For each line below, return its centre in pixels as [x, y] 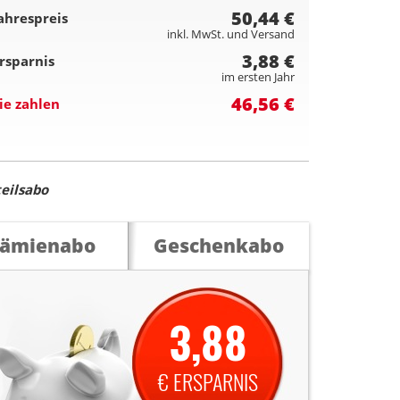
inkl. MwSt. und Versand [231, 34]
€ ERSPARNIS [208, 382]
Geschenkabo [218, 246]
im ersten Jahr [258, 77]
